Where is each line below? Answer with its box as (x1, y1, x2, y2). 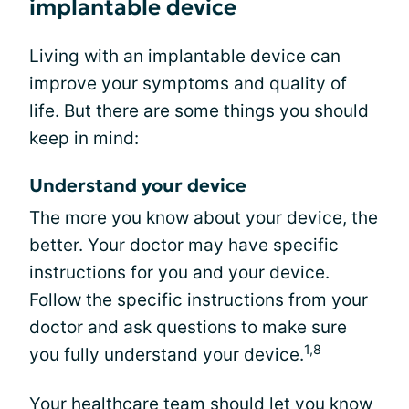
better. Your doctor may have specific (29, 235, 339, 256)
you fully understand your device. (29, 344, 304, 365)
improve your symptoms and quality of (29, 73, 347, 94)
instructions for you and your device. (29, 262, 330, 283)
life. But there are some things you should (29, 100, 369, 121)
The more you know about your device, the (29, 207, 378, 228)
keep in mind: (29, 128, 139, 149)
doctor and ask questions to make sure (29, 317, 347, 338)
